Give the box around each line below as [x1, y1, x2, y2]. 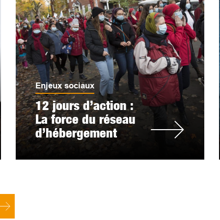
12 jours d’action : [35, 98, 134, 113]
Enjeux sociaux [35, 81, 95, 90]
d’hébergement [35, 125, 117, 140]
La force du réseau [35, 111, 136, 127]
